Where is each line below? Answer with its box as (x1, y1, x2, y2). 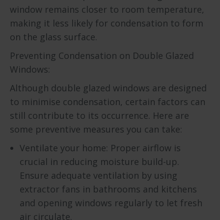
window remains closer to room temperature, (10, 3, 204, 15)
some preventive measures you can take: (10, 123, 182, 135)
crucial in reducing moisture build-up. (20, 156, 179, 167)
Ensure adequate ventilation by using (20, 169, 177, 181)
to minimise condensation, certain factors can (10, 96, 205, 108)
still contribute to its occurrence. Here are (10, 110, 189, 121)
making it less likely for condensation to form (10, 17, 203, 29)
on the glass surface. (10, 31, 97, 43)
